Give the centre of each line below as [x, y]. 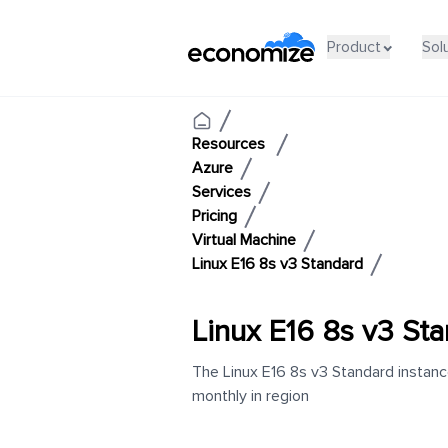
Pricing [214, 216]
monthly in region [250, 396]
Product [353, 46]
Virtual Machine [244, 240]
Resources [230, 144]
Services [221, 192]
